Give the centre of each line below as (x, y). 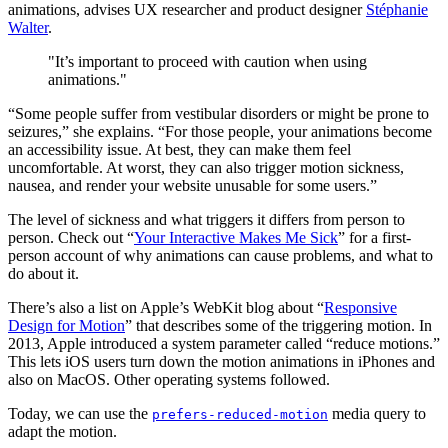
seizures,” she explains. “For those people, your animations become (220, 131)
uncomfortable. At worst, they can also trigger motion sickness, (206, 167)
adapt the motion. (64, 431)
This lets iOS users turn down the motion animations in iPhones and (221, 361)
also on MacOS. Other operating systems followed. (169, 379)
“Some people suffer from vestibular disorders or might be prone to (218, 113)
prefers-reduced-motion (240, 414)
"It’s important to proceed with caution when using (207, 61)
